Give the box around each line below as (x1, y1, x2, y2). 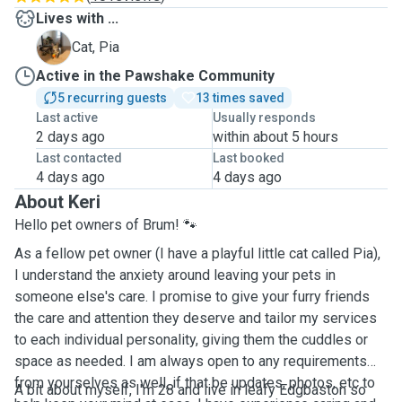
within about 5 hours (212, 128, 338, 145)
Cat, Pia (72, 39, 119, 56)
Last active (36, 110, 98, 125)
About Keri (14, 191, 100, 213)
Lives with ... (36, 10, 118, 27)
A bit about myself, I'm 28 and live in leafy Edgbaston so (14, 381, 366, 398)
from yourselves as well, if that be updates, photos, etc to (14, 374, 375, 391)
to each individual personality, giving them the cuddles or (14, 331, 368, 348)
